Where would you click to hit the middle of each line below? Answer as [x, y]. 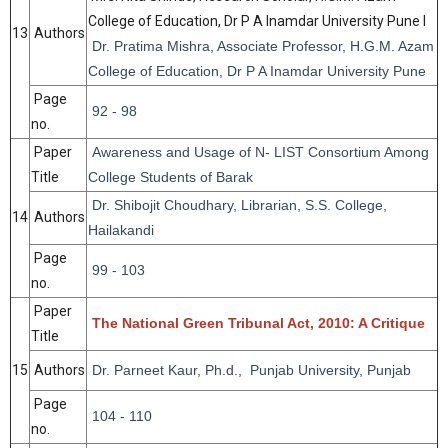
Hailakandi [121, 230]
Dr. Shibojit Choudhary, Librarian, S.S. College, [237, 205]
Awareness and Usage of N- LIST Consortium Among [258, 152]
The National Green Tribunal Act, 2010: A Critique [258, 323]
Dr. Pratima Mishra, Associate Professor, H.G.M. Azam [261, 46]
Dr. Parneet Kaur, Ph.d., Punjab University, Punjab [249, 370]
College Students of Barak [170, 177]
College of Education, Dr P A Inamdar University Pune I [257, 21]
